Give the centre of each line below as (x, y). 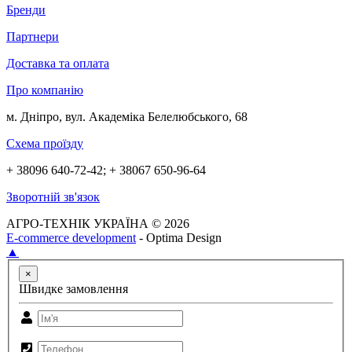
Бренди (26, 10)
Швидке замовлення (73, 288)
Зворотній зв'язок (53, 197)
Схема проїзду (45, 144)
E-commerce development (71, 238)
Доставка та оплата (58, 64)
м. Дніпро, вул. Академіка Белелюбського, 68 (127, 117)
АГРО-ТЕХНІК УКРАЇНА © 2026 (98, 224)
